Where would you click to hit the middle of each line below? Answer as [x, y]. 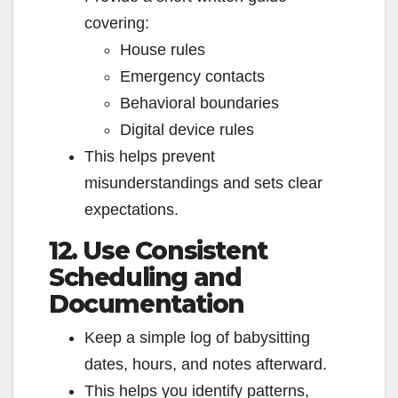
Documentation [147, 304]
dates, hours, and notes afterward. [206, 365]
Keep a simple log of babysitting [197, 338]
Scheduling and [145, 278]
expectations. [131, 210]
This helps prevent [150, 157]
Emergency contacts [192, 77]
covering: [117, 24]
